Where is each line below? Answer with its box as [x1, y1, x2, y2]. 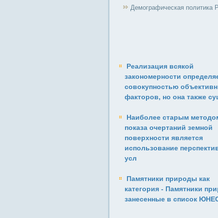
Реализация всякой [127, 62, 194, 70]
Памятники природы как [127, 175, 210, 182]
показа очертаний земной [125, 124, 213, 131]
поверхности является [125, 134, 203, 142]
